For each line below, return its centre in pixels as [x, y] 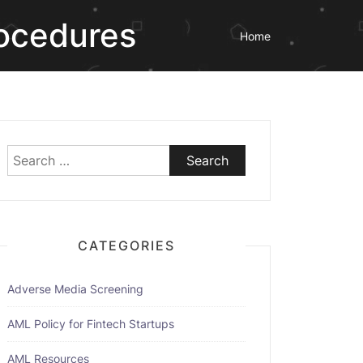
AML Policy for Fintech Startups [91, 324]
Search [28, 154]
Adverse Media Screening [75, 289]
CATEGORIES [126, 246]
